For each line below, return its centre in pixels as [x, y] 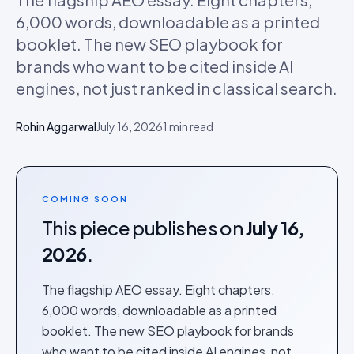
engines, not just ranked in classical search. [177, 88]
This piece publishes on [144, 228]
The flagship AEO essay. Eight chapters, [158, 290]
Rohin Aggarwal [56, 126]
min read [190, 126]
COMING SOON [85, 199]
